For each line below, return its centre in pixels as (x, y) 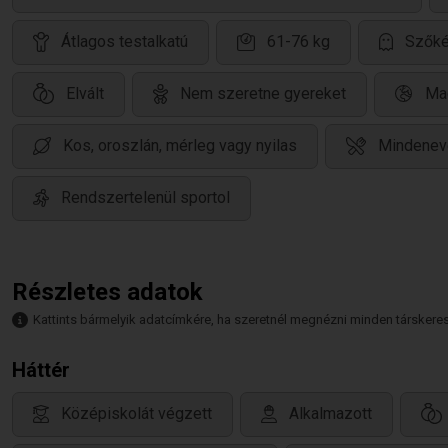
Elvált (85, 94)
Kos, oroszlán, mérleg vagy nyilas (180, 146)
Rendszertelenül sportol (145, 198)
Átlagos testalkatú (124, 42)
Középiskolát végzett (136, 414)
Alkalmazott (330, 414)
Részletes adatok (107, 292)
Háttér (41, 370)
